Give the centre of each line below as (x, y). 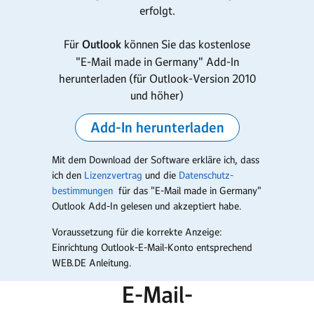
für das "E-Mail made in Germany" (187, 191)
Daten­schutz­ (206, 175)
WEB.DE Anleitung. (92, 263)
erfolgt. (157, 11)
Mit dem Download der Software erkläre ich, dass (156, 160)
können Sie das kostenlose (187, 44)
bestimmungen (82, 191)
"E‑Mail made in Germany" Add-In (157, 62)
